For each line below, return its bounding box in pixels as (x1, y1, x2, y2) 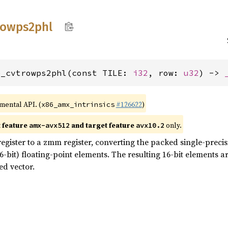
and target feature (70, 120, 136, 130)
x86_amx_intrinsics (41, 100, 115, 109)
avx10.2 (136, 121, 164, 130)
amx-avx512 (29, 121, 70, 130)
